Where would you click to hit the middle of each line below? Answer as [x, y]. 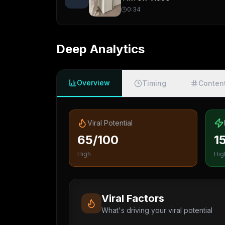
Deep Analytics [100, 49]
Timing [154, 83]
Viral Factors [133, 198]
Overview [93, 83]
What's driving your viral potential [157, 210]
